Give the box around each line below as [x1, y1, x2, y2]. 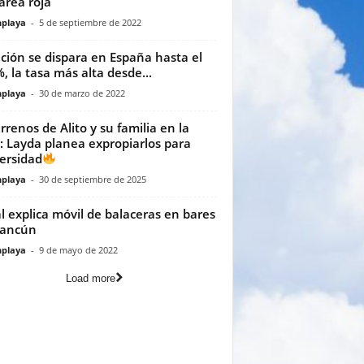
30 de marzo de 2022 [38, 86, 125, 99]
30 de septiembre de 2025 [38, 172, 146, 185]
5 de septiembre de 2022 [38, 15, 141, 28]
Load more [66, 271, 115, 284]
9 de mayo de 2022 [38, 243, 118, 256]
